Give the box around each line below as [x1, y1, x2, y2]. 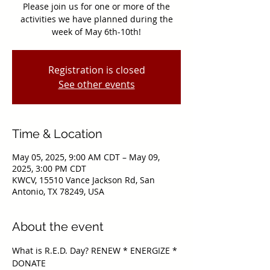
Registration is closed [48, 63, 145, 77]
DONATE [12, 257, 46, 269]
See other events [58, 77, 135, 91]
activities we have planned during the [20, 13, 173, 25]
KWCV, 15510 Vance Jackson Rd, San [12, 174, 155, 186]
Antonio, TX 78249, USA [12, 185, 104, 197]
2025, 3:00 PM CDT [12, 162, 86, 174]
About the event [12, 219, 104, 234]
